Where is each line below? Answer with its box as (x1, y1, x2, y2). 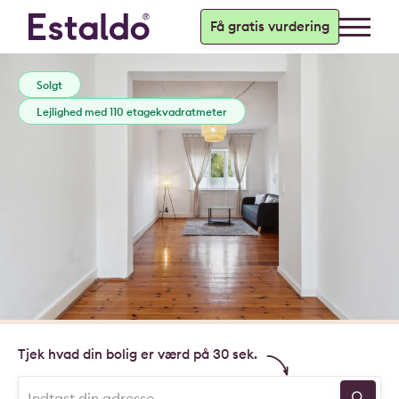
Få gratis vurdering (210, 18, 330, 35)
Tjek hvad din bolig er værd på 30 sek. (18, 345, 257, 362)
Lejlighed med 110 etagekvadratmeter (37, 105, 227, 118)
